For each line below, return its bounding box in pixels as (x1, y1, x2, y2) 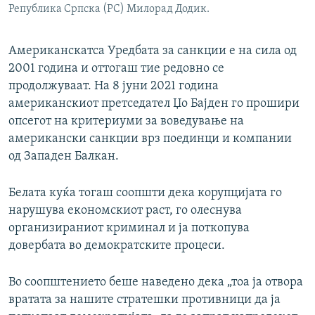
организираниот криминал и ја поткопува (8, 221, 250, 236)
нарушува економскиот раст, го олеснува (8, 204, 242, 218)
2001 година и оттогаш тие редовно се (8, 62, 224, 76)
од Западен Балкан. (8, 150, 119, 164)
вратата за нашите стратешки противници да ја (8, 293, 281, 307)
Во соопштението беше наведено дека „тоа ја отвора (8, 276, 303, 290)
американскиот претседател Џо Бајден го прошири (8, 97, 300, 111)
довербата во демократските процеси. (8, 239, 225, 253)
